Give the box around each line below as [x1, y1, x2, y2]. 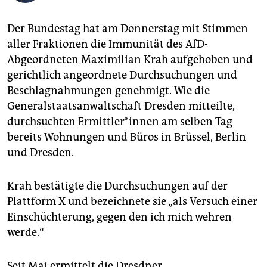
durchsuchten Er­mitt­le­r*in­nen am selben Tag [7, 115, 232, 129]
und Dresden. [7, 146, 74, 160]
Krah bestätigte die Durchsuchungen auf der [7, 179, 228, 193]
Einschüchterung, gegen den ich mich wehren [7, 210, 232, 224]
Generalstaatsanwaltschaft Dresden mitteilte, [7, 100, 235, 113]
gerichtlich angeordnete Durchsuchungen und [7, 69, 237, 82]
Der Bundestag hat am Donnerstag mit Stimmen [7, 22, 248, 36]
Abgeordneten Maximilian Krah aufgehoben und [7, 53, 253, 67]
